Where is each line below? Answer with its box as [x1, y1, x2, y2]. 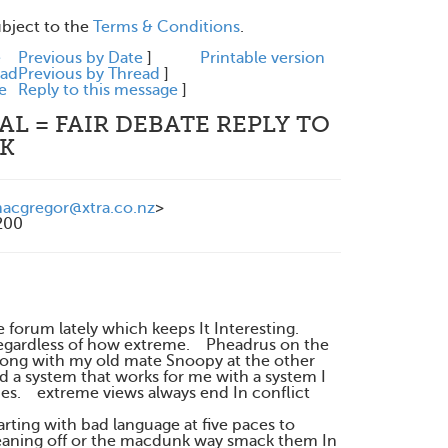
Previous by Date [18, 49, 143, 67]
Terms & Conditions [93, 18, 240, 36]
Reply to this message [18, 81, 178, 99]
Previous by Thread [18, 65, 160, 83]
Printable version [200, 49, 325, 67]
